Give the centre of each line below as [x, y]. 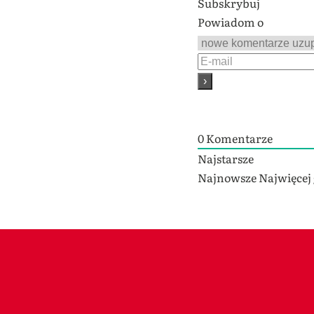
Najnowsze [227, 178]
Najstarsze [226, 159]
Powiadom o [231, 22]
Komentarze [238, 138]
